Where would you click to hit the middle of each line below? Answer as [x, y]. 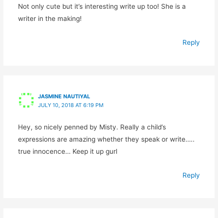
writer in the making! [50, 19]
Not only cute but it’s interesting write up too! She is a [102, 7]
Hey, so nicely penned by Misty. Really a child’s [92, 127]
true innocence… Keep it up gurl [67, 151]
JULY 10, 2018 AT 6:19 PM [71, 105]
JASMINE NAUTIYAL [64, 97]
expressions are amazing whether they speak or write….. [106, 139]
